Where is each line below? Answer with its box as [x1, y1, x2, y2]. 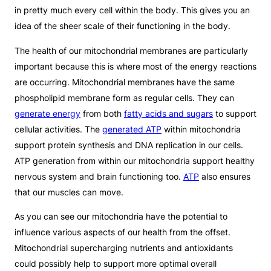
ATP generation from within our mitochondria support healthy [15, 155, 255, 166]
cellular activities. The [15, 123, 102, 134]
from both [80, 108, 124, 119]
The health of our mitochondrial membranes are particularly [15, 45, 248, 56]
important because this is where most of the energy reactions [15, 60, 256, 71]
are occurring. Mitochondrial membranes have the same [15, 76, 235, 87]
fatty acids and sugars [124, 108, 213, 119]
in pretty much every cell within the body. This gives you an [15, 5, 250, 16]
